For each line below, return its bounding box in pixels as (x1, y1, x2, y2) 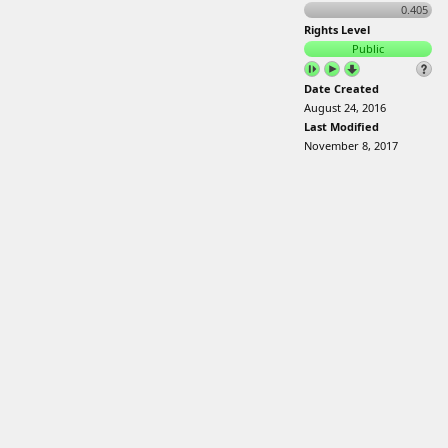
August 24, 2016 (304, 100, 386, 115)
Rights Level (304, 22, 370, 37)
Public (352, 41, 384, 56)
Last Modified (304, 119, 379, 134)
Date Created (304, 81, 379, 96)
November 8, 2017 (304, 138, 398, 153)
